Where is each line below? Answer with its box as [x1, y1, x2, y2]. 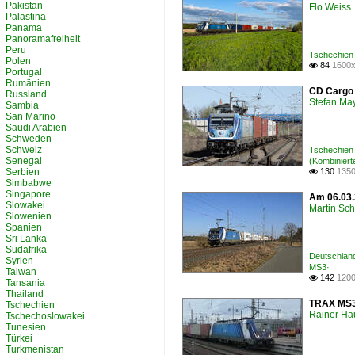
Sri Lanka [6, 233, 47, 244]
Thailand [6, 288, 44, 300]
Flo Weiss [309, 2, 351, 13]
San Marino [6, 111, 55, 122]
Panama [6, 22, 42, 33]
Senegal [6, 155, 42, 166]
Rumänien [6, 78, 51, 89]
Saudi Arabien [6, 122, 67, 133]
